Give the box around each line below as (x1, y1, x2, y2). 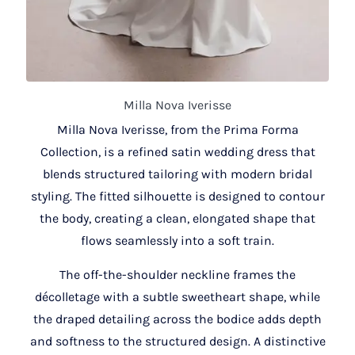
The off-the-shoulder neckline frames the (59, 266, 296, 282)
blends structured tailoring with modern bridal (43, 166, 312, 181)
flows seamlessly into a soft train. (81, 232, 274, 248)
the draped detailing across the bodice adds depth (33, 311, 322, 326)
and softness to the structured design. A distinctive (29, 333, 326, 349)
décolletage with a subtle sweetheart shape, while (35, 288, 320, 304)
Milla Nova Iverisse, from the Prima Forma (56, 121, 299, 137)
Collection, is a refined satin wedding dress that (40, 143, 315, 159)
